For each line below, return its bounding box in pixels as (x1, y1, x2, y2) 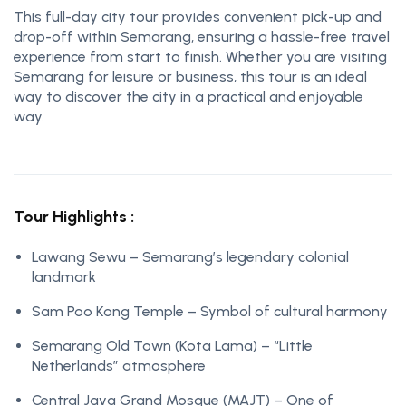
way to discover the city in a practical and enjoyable (14, 88, 363, 106)
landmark (32, 268, 96, 286)
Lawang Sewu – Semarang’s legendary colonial (32, 248, 349, 266)
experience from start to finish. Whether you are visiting (14, 48, 387, 66)
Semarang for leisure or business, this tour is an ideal (14, 68, 367, 86)
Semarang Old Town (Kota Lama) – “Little (32, 337, 313, 355)
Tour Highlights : (14, 207, 134, 227)
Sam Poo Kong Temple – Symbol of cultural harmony (32, 303, 388, 321)
